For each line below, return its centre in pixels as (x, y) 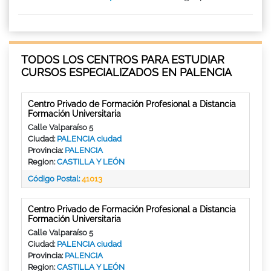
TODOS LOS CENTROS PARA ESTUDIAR (123, 59)
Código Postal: (55, 178)
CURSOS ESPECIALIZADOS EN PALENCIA (126, 72)
